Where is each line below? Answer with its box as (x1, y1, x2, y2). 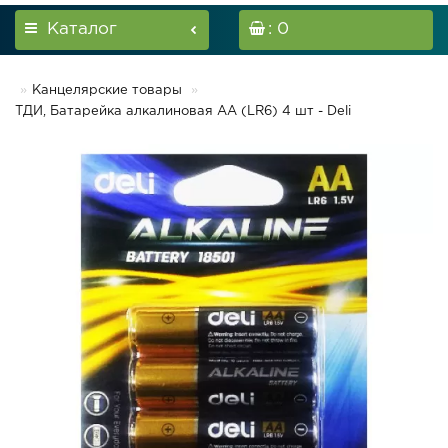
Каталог (47, 22, 117, 37)
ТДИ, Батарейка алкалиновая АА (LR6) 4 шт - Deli (15, 106, 351, 117)
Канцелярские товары (32, 85, 182, 96)
